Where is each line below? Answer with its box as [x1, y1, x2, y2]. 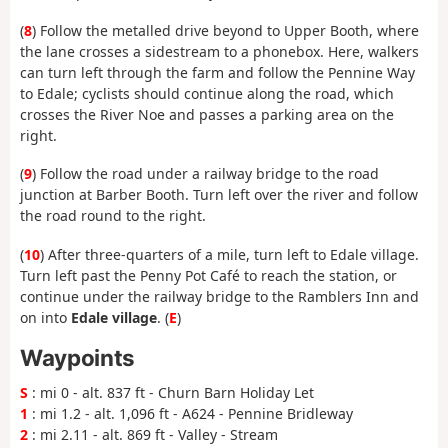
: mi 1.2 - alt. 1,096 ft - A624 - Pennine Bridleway [28, 404, 353, 424]
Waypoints [20, 344, 135, 372]
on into [20, 307, 71, 327]
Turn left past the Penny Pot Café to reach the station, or [20, 265, 397, 285]
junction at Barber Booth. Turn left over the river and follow [20, 185, 418, 205]
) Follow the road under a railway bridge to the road [32, 164, 379, 184]
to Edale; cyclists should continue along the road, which [20, 83, 394, 103]
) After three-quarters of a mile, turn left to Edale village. [40, 244, 419, 264]
